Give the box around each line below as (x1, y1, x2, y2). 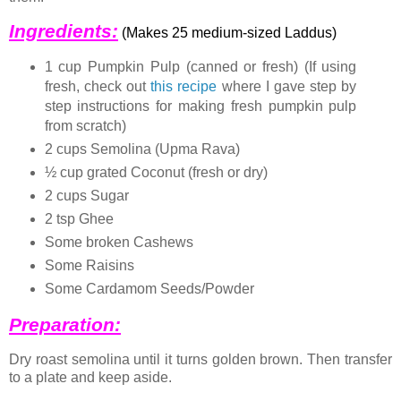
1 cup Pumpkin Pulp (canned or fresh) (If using (44, 59, 357, 75)
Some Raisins (44, 257, 134, 273)
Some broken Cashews (44, 235, 193, 250)
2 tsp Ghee (44, 211, 114, 227)
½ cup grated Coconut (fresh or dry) (44, 165, 268, 181)
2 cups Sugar (44, 188, 129, 204)
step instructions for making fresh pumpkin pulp (44, 98, 357, 115)
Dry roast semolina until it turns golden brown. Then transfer (9, 351, 392, 367)
